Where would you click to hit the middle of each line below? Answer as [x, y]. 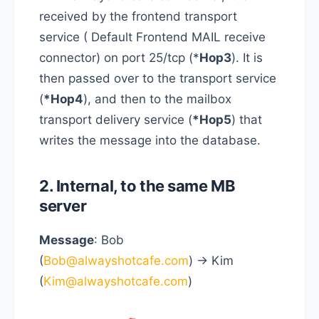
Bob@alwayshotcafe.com [116, 260]
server [63, 205]
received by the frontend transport [138, 16]
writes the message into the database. [150, 140]
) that [247, 119]
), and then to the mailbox [157, 99]
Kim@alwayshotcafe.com [116, 281]
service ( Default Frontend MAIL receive [152, 37]
